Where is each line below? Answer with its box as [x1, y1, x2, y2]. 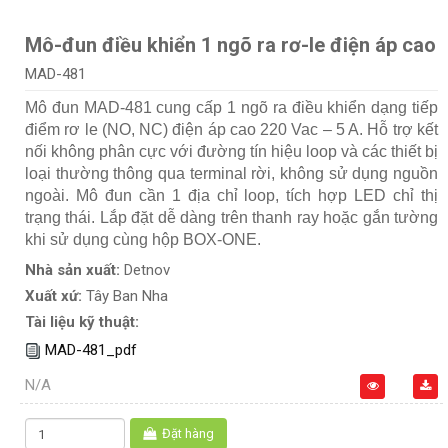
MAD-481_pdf [45, 341, 137, 360]
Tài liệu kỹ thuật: [25, 313, 139, 332]
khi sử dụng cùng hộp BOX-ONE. [25, 231, 261, 249]
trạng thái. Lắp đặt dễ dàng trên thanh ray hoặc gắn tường [25, 209, 438, 227]
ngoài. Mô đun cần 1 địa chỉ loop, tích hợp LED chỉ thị [25, 187, 438, 205]
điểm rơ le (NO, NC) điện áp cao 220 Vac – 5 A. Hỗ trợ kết [25, 121, 438, 139]
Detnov [124, 261, 170, 280]
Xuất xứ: [25, 287, 86, 306]
